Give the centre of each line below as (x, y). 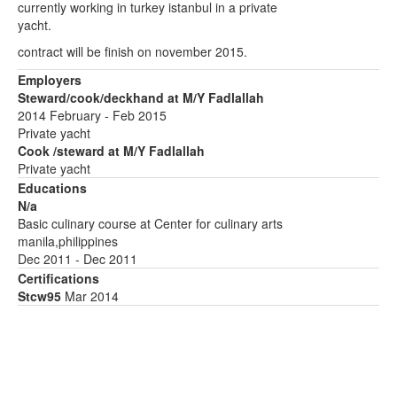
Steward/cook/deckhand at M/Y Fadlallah (141, 97)
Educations (52, 188)
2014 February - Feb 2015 (92, 115)
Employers (50, 80)
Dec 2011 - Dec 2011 (78, 259)
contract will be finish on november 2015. (132, 51)
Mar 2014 (92, 296)
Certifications (58, 278)
